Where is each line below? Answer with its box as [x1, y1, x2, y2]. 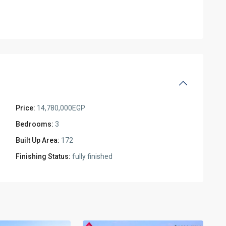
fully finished [71, 152, 112, 160]
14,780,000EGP [35, 104, 85, 112]
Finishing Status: [16, 152, 71, 160]
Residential [93, 172, 131, 180]
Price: [16, 104, 35, 112]
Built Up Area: [16, 136, 60, 144]
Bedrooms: [16, 120, 53, 128]
